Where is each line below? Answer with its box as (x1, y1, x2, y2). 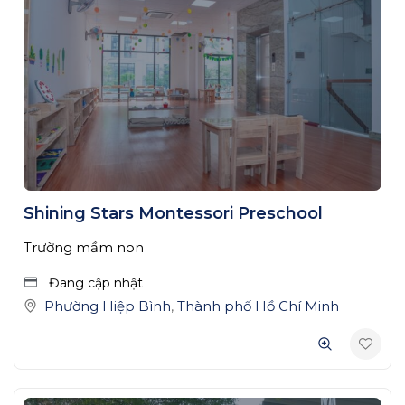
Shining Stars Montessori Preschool (24, 203, 323, 224)
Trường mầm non (24, 239, 144, 257)
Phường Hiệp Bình (44, 297, 171, 316)
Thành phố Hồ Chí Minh (177, 297, 339, 316)
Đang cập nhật (45, 275, 143, 292)
